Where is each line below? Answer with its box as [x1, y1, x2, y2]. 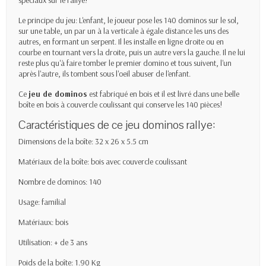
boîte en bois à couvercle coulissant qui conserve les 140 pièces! [18, 99, 222, 110]
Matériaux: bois [18, 216, 68, 227]
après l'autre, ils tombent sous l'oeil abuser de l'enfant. [18, 68, 191, 79]
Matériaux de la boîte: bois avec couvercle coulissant [18, 156, 187, 167]
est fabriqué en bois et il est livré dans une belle [87, 88, 239, 99]
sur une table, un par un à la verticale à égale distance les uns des [18, 25, 229, 36]
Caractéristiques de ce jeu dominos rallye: [18, 116, 216, 133]
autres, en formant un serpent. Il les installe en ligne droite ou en [18, 36, 224, 47]
